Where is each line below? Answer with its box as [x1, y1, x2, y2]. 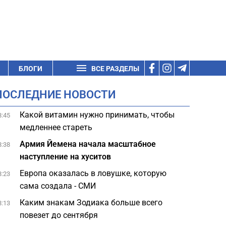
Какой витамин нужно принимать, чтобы [20, 110, 175, 120]
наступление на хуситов [20, 152, 111, 161]
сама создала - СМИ [20, 181, 98, 191]
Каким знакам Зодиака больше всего [20, 198, 163, 207]
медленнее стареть [20, 123, 93, 132]
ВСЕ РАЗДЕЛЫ [91, 65, 139, 73]
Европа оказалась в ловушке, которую [20, 168, 167, 178]
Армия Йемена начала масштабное [20, 139, 156, 149]
